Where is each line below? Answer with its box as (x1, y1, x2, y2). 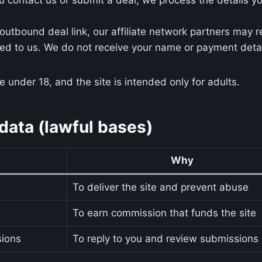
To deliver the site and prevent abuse (72, 181, 249, 193)
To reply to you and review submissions (72, 232, 258, 244)
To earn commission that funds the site (72, 206, 256, 219)
